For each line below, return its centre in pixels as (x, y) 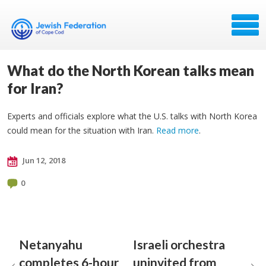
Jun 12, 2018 (43, 160)
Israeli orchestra (179, 244)
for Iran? (35, 88)
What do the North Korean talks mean (131, 70)
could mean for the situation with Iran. (82, 130)
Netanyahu (51, 244)
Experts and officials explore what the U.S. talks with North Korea (132, 116)
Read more (178, 130)
